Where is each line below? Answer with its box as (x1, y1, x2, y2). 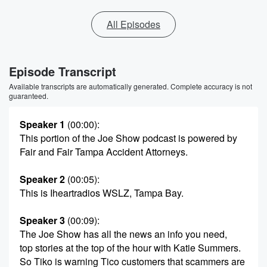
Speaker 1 (20, 117, 65, 131)
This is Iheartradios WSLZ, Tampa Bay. (20, 186, 184, 200)
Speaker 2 (20, 172, 65, 186)
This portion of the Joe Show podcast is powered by (20, 131, 237, 145)
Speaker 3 (20, 213, 65, 227)
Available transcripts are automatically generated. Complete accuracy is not (9, 81, 252, 91)
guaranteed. (9, 91, 48, 101)
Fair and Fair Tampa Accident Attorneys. (20, 145, 188, 159)
